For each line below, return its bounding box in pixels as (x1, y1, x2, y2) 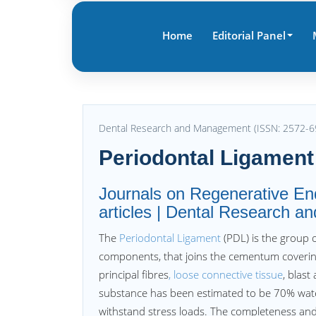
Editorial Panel (212, 28, 286, 42)
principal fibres (99, 267, 169, 281)
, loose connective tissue (169, 267, 283, 281)
